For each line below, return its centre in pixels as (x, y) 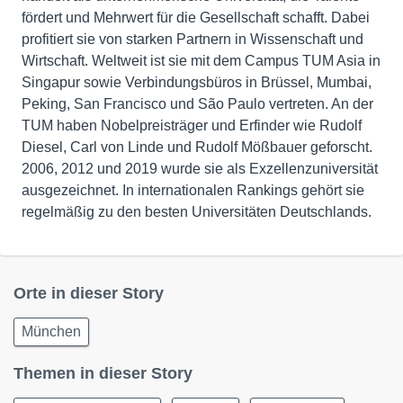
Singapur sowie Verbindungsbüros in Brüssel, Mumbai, (197, 82)
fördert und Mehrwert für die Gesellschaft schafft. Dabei (196, 18)
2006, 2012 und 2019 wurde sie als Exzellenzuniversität (200, 169)
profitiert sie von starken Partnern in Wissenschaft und (193, 39)
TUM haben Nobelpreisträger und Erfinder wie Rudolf (192, 125)
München (51, 331)
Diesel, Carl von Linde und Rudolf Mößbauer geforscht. (197, 147)
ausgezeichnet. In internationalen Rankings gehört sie (193, 190)
